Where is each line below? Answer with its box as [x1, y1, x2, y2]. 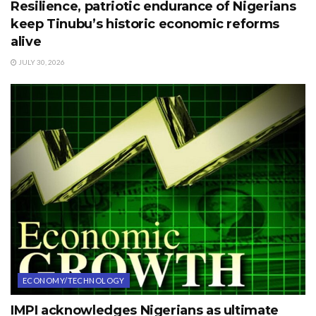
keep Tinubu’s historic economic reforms [11, 16, 279, 32]
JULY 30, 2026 [17, 58, 65, 67]
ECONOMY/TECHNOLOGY [23, 276, 125, 286]
